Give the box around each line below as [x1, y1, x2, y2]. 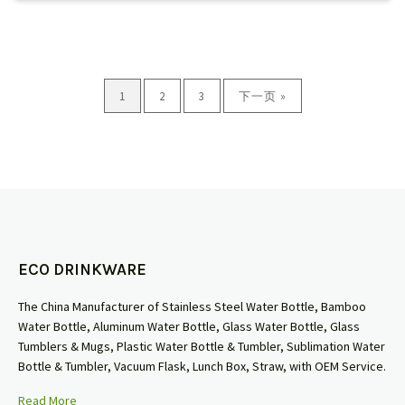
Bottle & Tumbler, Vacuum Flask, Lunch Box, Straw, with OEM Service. [18, 358, 386, 375]
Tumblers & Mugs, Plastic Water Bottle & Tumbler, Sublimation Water [18, 338, 385, 355]
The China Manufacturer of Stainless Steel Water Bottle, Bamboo [18, 298, 366, 316]
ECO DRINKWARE [18, 259, 146, 280]
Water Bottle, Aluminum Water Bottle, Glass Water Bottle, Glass [18, 318, 360, 335]
